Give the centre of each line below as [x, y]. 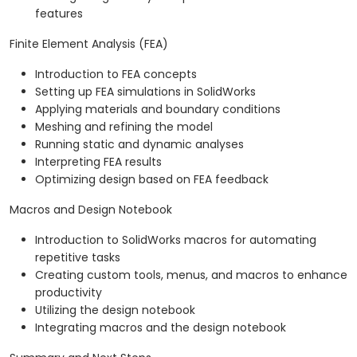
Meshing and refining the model [124, 127]
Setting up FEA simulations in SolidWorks [145, 92]
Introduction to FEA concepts [116, 75]
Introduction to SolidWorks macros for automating [176, 240]
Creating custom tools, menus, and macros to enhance [191, 275]
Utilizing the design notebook [115, 310]
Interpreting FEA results [98, 162]
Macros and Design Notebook [91, 210]
